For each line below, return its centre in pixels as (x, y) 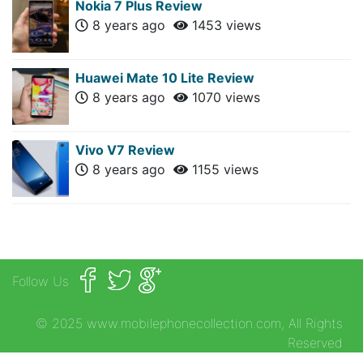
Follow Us (41, 281)
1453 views (224, 25)
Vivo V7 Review (125, 149)
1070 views (224, 97)
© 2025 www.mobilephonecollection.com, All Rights (189, 323)
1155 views (223, 169)
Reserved (315, 342)
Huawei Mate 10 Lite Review (165, 77)
